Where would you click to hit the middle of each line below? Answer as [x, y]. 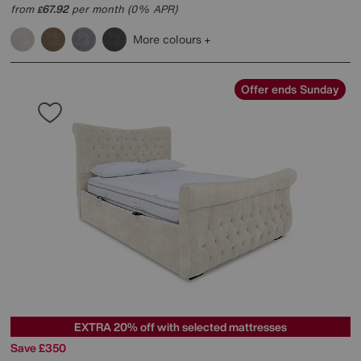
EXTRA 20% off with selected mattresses [180, 326]
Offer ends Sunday [290, 89]
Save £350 [38, 347]
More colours [169, 39]
